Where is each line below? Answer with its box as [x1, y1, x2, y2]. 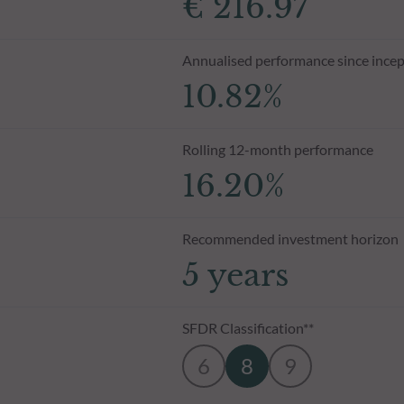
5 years [181, 255, 289, 294]
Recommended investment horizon [181, 229, 399, 247]
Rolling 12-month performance [181, 140, 373, 158]
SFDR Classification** [181, 318, 314, 336]
